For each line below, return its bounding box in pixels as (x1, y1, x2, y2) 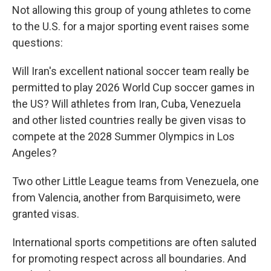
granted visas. (12, 207, 79, 220)
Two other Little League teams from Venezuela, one (12, 175, 259, 188)
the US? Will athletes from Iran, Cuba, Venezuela (12, 97, 241, 110)
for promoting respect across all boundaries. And (12, 252, 246, 265)
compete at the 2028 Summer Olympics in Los (12, 130, 235, 143)
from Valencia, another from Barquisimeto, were (12, 191, 241, 204)
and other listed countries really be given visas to (12, 114, 246, 126)
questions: (12, 36, 63, 49)
